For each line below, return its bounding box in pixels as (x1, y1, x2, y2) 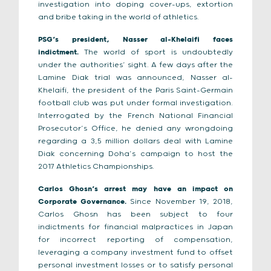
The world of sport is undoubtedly (79, 48, 233, 57)
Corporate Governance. (38, 197, 131, 206)
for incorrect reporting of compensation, (38, 235, 233, 244)
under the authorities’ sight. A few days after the (38, 60, 233, 70)
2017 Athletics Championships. (38, 162, 154, 171)
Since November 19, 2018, (130, 197, 233, 206)
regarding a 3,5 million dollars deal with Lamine (38, 137, 233, 146)
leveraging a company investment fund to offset (38, 248, 233, 257)
